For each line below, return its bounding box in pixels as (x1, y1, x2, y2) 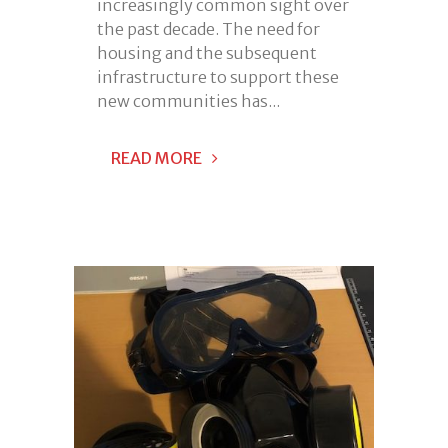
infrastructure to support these (97, 67, 339, 88)
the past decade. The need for (97, 19, 320, 40)
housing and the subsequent (97, 43, 317, 64)
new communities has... (97, 91, 280, 112)
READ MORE (111, 148, 202, 169)
